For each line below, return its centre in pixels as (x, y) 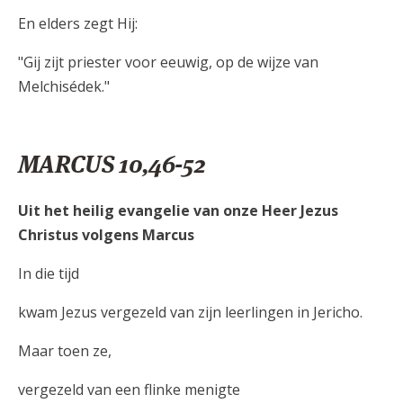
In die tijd (49, 273)
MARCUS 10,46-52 (112, 164)
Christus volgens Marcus (106, 234)
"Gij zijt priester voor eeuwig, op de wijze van (168, 62)
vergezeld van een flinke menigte (129, 389)
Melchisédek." (64, 86)
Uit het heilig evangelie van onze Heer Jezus (178, 210)
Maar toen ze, (65, 350)
